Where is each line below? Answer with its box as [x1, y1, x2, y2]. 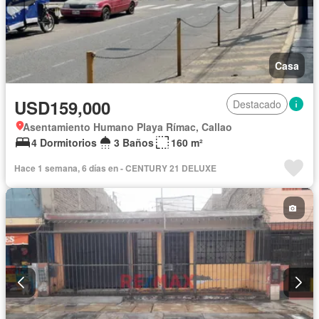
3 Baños [114, 135, 154, 150]
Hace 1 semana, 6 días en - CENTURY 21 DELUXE [14, 162, 216, 175]
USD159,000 [14, 95, 110, 120]
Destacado [233, 97, 281, 112]
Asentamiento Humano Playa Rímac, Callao [23, 120, 232, 135]
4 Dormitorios [31, 135, 97, 150]
